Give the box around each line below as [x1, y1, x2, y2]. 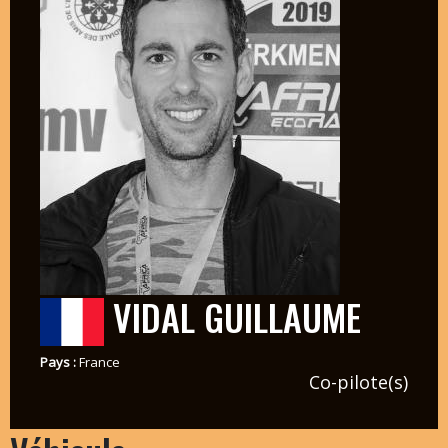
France [78, 352, 120, 371]
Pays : [39, 352, 79, 371]
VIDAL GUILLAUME [103, 289, 361, 343]
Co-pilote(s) [309, 369, 409, 394]
